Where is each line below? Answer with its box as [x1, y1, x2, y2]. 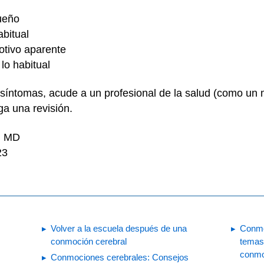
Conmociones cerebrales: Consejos [51, 252, 189, 262]
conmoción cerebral [51, 236, 127, 246]
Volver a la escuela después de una [51, 223, 187, 233]
